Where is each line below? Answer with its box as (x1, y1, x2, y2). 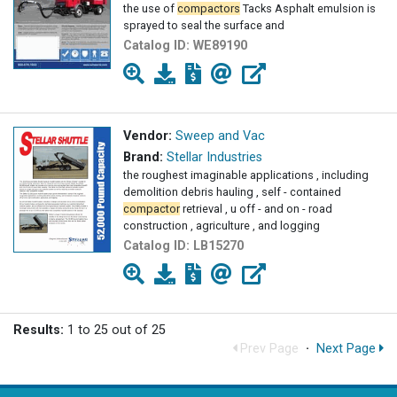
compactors (177, 2, 240, 16)
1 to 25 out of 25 (64, 323, 166, 339)
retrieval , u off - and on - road (180, 202, 332, 216)
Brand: (123, 150, 163, 166)
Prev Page (237, 341, 299, 357)
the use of (123, 2, 177, 16)
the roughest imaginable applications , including (123, 168, 369, 183)
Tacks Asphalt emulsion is (240, 2, 376, 16)
